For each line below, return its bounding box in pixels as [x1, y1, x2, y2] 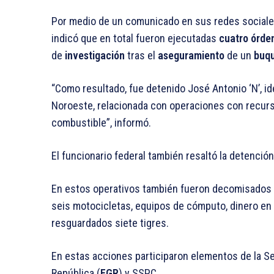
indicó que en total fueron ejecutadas [51, 32, 219, 45]
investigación [65, 49, 125, 62]
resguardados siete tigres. [51, 217, 169, 230]
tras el [125, 49, 158, 62]
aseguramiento [158, 49, 224, 62]
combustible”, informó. [51, 116, 151, 130]
